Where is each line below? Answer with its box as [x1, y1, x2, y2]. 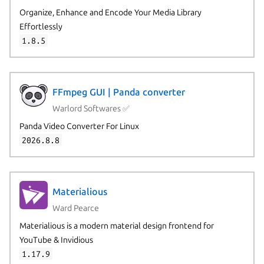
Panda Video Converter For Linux [19, 121, 139, 131]
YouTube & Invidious [19, 235, 93, 245]
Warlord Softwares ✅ [52, 103, 130, 113]
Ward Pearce [52, 203, 99, 213]
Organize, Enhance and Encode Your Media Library [19, 7, 202, 17]
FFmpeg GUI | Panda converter [52, 87, 185, 98]
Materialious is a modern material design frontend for [19, 220, 214, 230]
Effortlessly [19, 21, 62, 31]
